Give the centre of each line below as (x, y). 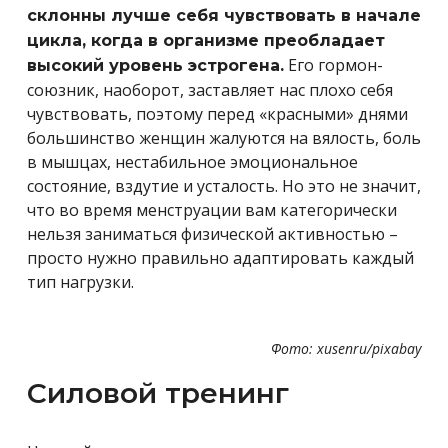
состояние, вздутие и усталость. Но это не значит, (224, 185)
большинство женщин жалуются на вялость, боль (224, 137)
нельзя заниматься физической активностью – (212, 233)
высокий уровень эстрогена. (155, 65)
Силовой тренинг (158, 392)
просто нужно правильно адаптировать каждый (220, 257)
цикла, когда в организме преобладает (206, 40)
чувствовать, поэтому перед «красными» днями (217, 113)
